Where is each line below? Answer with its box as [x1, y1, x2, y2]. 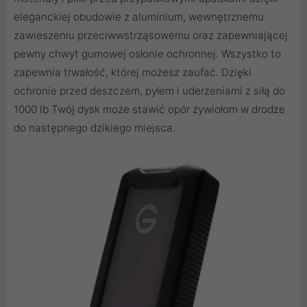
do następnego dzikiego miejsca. [14, 121, 175, 134]
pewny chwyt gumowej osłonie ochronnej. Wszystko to [14, 47, 281, 60]
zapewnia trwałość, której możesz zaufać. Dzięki [14, 65, 251, 79]
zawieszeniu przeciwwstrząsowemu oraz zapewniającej [14, 28, 288, 42]
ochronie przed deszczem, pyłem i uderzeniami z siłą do [14, 84, 285, 97]
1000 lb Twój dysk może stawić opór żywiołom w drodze [14, 102, 285, 116]
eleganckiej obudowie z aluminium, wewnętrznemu [14, 10, 264, 23]
